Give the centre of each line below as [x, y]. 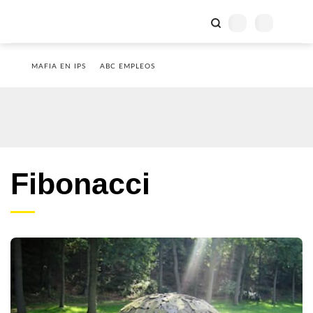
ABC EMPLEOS [128, 66]
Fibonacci [80, 184]
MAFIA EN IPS [59, 66]
